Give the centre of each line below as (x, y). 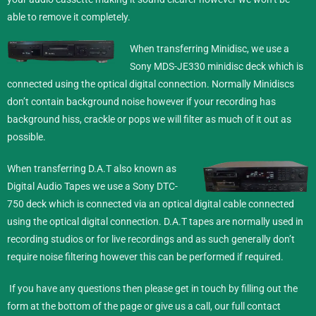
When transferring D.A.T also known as (92, 168)
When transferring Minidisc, (190, 48)
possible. (26, 136)
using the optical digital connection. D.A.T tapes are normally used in (155, 221)
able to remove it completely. (69, 17)
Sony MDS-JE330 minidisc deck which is (217, 66)
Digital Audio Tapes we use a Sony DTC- (92, 186)
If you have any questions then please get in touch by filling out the (153, 288)
